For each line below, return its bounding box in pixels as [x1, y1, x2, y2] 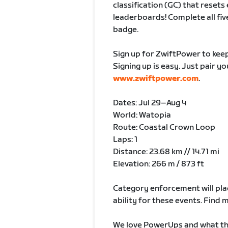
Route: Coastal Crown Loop [112, 123, 215, 132]
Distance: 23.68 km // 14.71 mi [112, 147, 219, 157]
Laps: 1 [112, 135, 137, 145]
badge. [112, 25, 138, 35]
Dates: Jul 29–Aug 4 [112, 98, 186, 108]
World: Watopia [112, 110, 171, 120]
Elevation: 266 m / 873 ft [112, 159, 204, 169]
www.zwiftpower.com [112, 74, 198, 83]
